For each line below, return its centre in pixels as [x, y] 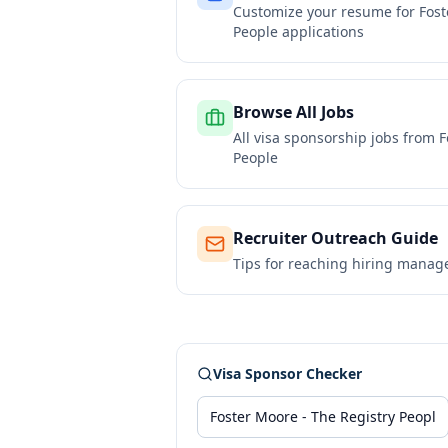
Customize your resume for [326, 11]
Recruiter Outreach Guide [335, 238]
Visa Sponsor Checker [287, 373]
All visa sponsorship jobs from [336, 137]
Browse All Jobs [293, 112]
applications [321, 31]
